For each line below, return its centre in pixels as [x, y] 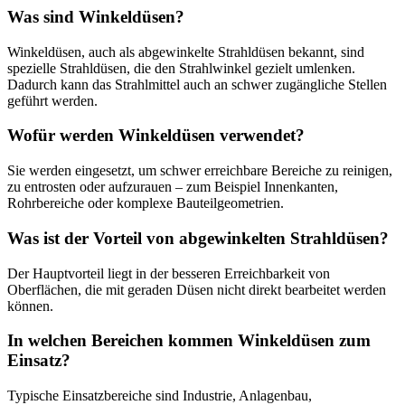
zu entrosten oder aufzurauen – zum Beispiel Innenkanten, [173, 187]
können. [30, 306]
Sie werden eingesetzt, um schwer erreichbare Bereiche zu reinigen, [200, 171]
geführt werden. [52, 100]
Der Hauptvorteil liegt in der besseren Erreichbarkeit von [169, 273]
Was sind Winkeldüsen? [96, 17]
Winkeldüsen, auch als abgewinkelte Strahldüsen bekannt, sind [186, 52]
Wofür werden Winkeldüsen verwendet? [156, 136]
